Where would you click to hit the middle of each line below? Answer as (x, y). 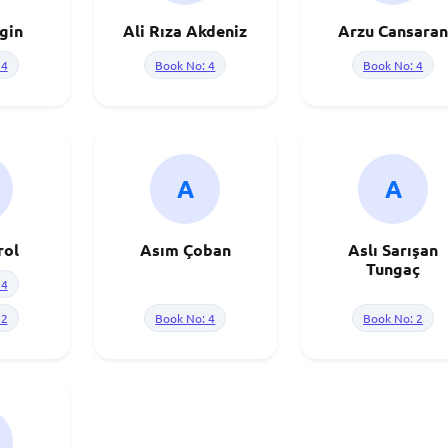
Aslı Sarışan (393, 249)
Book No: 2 (393, 318)
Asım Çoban (185, 249)
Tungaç (393, 268)
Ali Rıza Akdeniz (185, 30)
